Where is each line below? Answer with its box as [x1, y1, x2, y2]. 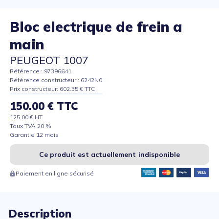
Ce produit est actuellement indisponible [39, 150, 180, 159]
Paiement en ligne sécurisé [16, 170, 94, 177]
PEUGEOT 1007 [10, 53, 88, 67]
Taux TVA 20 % [10, 122, 51, 130]
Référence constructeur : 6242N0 [10, 76, 102, 84]
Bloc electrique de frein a [10, 18, 182, 36]
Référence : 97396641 [10, 67, 71, 75]
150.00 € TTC [10, 99, 78, 113]
